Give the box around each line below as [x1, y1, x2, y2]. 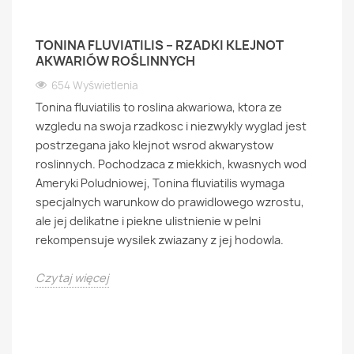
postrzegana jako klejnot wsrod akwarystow [36, 137, 273, 153]
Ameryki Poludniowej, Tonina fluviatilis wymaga [36, 175, 284, 190]
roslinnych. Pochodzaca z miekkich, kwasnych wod [36, 156, 307, 171]
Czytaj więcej [36, 270, 109, 285]
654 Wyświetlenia [51, 78, 138, 92]
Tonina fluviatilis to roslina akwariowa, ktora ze [36, 100, 282, 115]
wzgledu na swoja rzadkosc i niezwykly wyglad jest [36, 119, 307, 134]
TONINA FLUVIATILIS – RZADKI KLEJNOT [36, 36, 284, 54]
